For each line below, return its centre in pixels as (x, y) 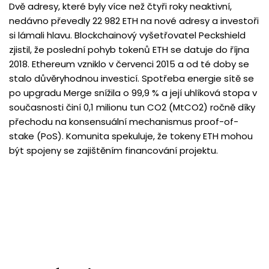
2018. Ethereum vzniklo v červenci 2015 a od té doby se (129, 64)
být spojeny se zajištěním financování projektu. (113, 150)
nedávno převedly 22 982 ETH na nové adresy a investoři (134, 21)
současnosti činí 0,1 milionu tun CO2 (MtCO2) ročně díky (132, 107)
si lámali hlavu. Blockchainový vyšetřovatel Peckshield (127, 35)
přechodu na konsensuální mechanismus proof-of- (124, 122)
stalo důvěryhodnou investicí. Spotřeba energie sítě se (131, 78)
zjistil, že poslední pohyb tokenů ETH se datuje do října (129, 50)
